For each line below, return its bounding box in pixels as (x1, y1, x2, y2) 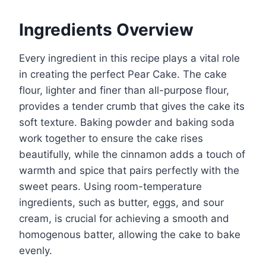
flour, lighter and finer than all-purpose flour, (19, 84, 229, 97)
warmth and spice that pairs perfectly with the (19, 164, 239, 177)
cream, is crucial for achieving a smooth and (19, 213, 229, 225)
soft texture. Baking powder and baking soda (19, 116, 235, 129)
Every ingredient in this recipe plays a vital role (19, 52, 240, 65)
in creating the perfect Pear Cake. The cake (19, 68, 227, 81)
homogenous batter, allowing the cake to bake (19, 229, 240, 241)
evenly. (19, 245, 52, 257)
